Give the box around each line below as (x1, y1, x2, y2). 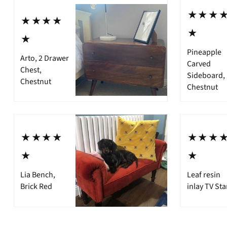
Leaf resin (186, 169, 220, 181)
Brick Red (20, 181, 52, 193)
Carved (186, 58, 211, 70)
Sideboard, (186, 70, 225, 82)
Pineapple (186, 47, 221, 58)
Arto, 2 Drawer (20, 52, 69, 64)
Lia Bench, (20, 169, 55, 181)
